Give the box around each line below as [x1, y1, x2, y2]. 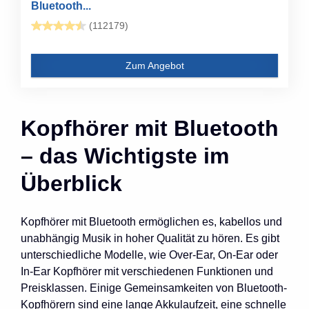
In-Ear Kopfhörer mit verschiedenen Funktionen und [21, 265, 273, 277]
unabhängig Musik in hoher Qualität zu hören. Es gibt [21, 232, 279, 244]
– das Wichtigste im [21, 143, 229, 168]
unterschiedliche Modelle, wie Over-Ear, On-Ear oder [21, 248, 278, 261]
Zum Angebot [125, 59, 184, 71]
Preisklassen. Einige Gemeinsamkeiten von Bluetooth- [21, 281, 287, 294]
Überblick [21, 170, 122, 196]
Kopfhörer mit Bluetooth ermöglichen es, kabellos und [21, 215, 282, 228]
